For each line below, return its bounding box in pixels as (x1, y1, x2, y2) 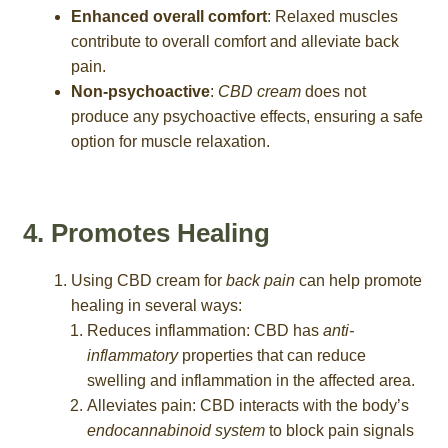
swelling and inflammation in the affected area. (86, 372, 415, 390)
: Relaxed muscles (266, 7, 398, 25)
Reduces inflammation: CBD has (86, 322, 323, 340)
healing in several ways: (70, 297, 242, 315)
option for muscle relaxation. (70, 132, 270, 150)
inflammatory (86, 347, 178, 365)
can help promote (294, 272, 422, 290)
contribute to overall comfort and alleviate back (70, 32, 399, 50)
